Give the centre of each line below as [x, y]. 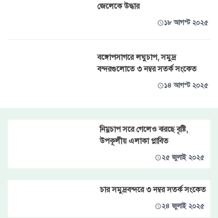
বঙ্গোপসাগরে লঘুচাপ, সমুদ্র [137, 57]
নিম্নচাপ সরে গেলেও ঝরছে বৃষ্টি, [144, 129]
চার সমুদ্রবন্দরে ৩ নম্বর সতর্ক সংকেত [153, 190]
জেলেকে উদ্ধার [118, 6]
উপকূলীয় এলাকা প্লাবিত [134, 141]
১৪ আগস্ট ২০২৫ [186, 85]
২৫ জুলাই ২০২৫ [183, 157]
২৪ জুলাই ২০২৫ [183, 206]
